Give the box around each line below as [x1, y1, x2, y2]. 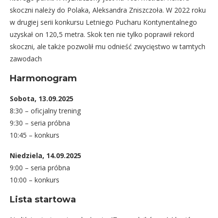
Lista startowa [10, 194, 76, 205]
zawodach [10, 54, 42, 63]
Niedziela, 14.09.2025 [10, 150, 81, 160]
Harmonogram [10, 73, 77, 84]
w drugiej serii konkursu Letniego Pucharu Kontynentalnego [10, 17, 197, 27]
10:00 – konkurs [10, 175, 59, 184]
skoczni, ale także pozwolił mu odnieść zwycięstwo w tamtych [10, 41, 205, 51]
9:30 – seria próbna [10, 118, 70, 127]
